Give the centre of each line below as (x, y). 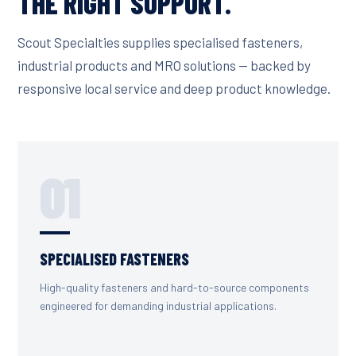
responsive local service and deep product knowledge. (174, 89)
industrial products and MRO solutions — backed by (164, 66)
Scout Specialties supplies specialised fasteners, (160, 43)
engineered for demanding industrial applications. (158, 306)
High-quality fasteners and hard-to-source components (174, 288)
